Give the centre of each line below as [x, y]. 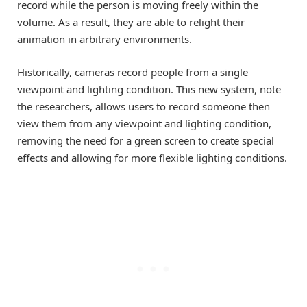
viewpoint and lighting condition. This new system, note [149, 89]
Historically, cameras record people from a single [133, 72]
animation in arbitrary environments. [105, 39]
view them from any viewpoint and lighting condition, [144, 123]
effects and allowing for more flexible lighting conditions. [152, 157]
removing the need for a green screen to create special [146, 140]
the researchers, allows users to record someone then [144, 106]
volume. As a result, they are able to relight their [131, 22]
